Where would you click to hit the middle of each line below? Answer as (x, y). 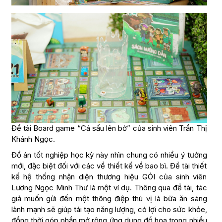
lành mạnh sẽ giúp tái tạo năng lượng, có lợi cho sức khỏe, (109, 210)
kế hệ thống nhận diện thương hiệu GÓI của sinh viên (109, 177)
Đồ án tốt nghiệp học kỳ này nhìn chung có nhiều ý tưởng (109, 155)
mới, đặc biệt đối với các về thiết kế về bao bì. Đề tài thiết (109, 166)
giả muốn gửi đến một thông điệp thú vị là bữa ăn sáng (109, 199)
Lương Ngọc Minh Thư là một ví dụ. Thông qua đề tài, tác (109, 188)
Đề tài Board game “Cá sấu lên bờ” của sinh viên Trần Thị (109, 128)
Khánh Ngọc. (33, 139)
